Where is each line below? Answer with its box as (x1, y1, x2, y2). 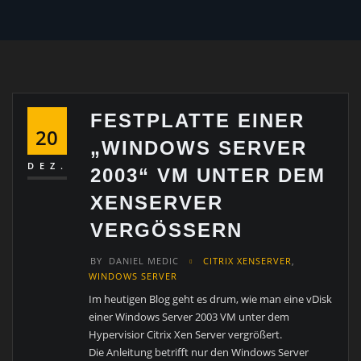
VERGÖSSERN (90, 219, 228, 242)
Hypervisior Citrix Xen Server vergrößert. (89, 326, 283, 342)
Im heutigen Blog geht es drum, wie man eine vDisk (89, 291, 333, 306)
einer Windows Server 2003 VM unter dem (89, 309, 290, 324)
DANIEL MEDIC (109, 254, 180, 267)
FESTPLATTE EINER (90, 110, 305, 132)
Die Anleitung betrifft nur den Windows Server (89, 344, 309, 359)
